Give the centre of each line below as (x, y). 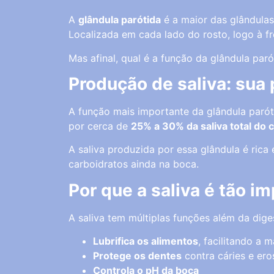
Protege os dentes (137, 256)
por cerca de (100, 126)
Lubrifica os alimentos (146, 241)
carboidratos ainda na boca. (134, 164)
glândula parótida (120, 20)
